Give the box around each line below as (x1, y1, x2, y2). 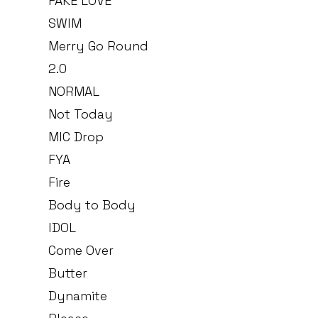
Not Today (48, 106, 113, 123)
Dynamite (48, 287, 107, 305)
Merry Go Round (48, 38, 148, 55)
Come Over (48, 242, 114, 259)
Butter (48, 265, 87, 282)
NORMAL (48, 83, 99, 100)
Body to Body (48, 197, 136, 214)
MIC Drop (48, 128, 104, 146)
